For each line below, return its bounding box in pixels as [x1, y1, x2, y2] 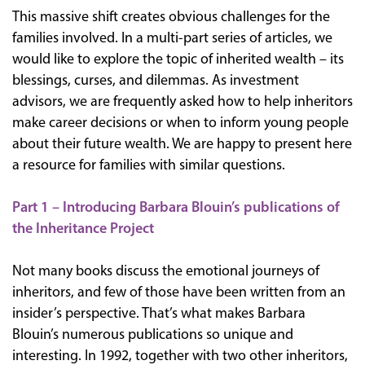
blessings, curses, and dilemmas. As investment [12, 73, 299, 89]
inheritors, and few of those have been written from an [12, 284, 345, 301]
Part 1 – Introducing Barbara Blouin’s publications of [12, 200, 340, 216]
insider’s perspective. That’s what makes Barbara [12, 306, 306, 322]
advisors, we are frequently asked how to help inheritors [12, 94, 353, 110]
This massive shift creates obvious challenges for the [12, 9, 330, 25]
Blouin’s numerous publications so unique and [12, 327, 293, 343]
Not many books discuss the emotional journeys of [12, 263, 319, 279]
